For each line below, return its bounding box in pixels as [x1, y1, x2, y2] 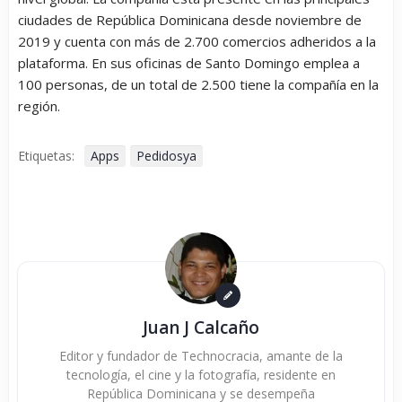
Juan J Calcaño [143, 316, 259, 340]
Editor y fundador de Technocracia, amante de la [59, 347, 343, 365]
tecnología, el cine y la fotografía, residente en [66, 366, 336, 384]
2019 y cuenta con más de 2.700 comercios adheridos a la [18, 32, 376, 51]
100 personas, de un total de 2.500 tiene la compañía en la [18, 75, 379, 94]
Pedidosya [136, 147, 197, 165]
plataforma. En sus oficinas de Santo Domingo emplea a [18, 54, 360, 73]
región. [18, 97, 60, 116]
